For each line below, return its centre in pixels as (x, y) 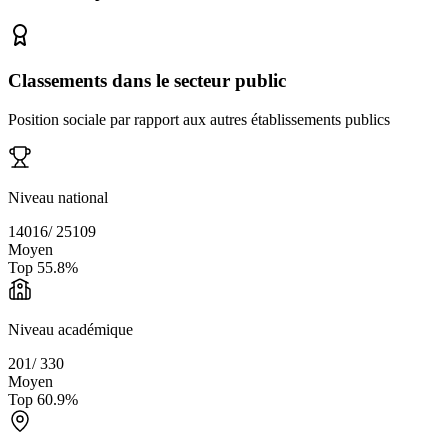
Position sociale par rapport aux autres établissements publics (199, 119)
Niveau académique (70, 329)
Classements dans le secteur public (147, 81)
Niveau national (58, 197)
